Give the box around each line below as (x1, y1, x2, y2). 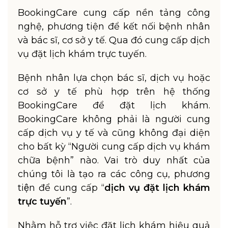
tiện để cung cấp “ (18, 182, 104, 193)
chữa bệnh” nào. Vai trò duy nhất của (18, 155, 210, 166)
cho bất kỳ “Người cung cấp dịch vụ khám (18, 141, 210, 152)
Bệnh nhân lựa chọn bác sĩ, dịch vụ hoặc (18, 72, 210, 83)
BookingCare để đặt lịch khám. (18, 100, 210, 111)
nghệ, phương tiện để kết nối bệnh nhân (18, 21, 210, 32)
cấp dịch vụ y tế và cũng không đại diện (18, 127, 210, 138)
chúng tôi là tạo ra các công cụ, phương (18, 168, 210, 180)
